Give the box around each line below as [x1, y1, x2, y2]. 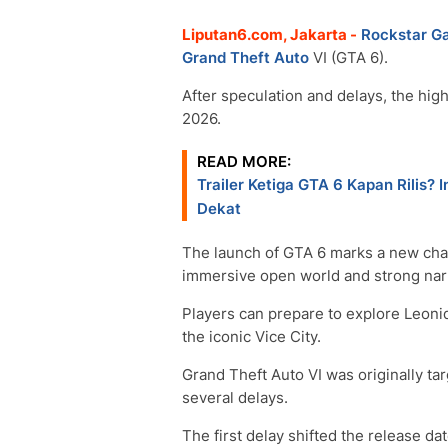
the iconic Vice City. [182, 327, 321, 346]
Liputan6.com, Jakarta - [182, 25, 357, 44]
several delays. [182, 388, 288, 407]
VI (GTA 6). [309, 48, 388, 67]
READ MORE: [197, 152, 291, 171]
